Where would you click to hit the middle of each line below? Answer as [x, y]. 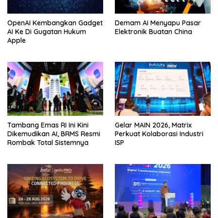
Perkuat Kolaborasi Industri [159, 134]
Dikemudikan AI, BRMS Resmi [54, 134]
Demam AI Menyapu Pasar [158, 23]
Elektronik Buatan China [154, 32]
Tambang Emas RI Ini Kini [48, 125]
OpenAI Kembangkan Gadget [55, 23]
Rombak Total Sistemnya [48, 143]
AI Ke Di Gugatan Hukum [47, 32]
